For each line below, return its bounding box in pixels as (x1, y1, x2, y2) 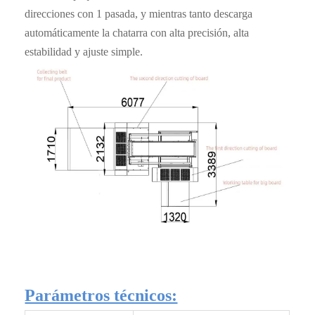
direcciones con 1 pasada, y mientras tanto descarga (25, 8, 253, 20)
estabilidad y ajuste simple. (25, 46, 143, 58)
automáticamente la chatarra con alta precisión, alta (25, 27, 250, 39)
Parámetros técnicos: (25, 286, 178, 305)
